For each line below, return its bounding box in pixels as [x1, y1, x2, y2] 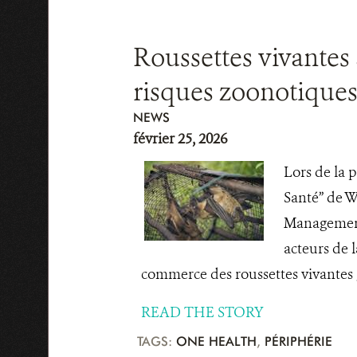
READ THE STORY [140, 303, 264, 322]
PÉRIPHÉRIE [264, 334, 332, 349]
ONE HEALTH [175, 334, 257, 349]
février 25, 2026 [132, 129, 227, 148]
